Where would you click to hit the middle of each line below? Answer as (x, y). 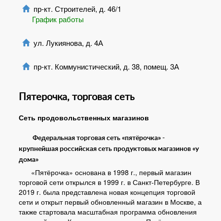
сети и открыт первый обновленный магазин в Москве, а (110, 202)
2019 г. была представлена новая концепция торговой (107, 192)
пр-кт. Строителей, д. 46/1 (76, 9)
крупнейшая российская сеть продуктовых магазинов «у (109, 149)
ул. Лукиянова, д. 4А (67, 43)
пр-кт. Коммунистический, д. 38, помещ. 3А (105, 66)
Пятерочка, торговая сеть (77, 97)
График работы (58, 19)
